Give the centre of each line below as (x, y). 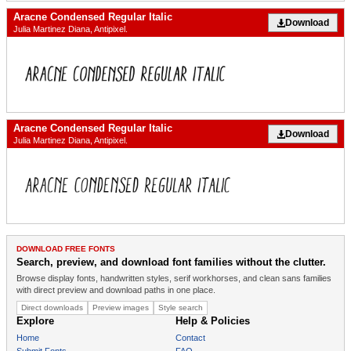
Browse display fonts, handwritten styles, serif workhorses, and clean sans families (174, 279)
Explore (35, 321)
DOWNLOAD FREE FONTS (66, 249)
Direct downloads (52, 308)
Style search (181, 308)
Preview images (121, 308)
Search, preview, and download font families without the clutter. (171, 262)
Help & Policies (213, 321)
